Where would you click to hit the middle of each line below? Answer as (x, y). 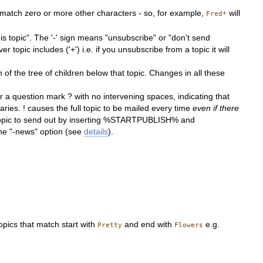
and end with (149, 225)
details (96, 131)
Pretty (110, 225)
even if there (216, 108)
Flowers (189, 225)
